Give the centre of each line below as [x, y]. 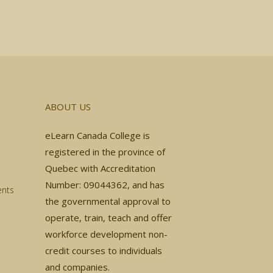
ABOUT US [68, 106]
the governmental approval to [108, 201]
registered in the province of [105, 151]
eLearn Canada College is [97, 135]
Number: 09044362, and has [105, 184]
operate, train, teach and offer [108, 217]
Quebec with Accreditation [100, 168]
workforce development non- [106, 234]
